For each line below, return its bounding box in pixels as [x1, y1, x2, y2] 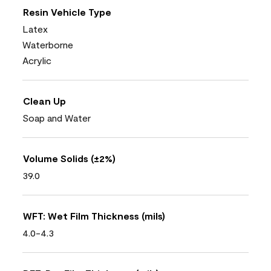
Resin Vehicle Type [23, 5, 111, 18]
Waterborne [22, 38, 73, 50]
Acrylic [22, 54, 51, 66]
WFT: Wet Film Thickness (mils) [23, 209, 165, 221]
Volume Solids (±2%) [23, 152, 116, 164]
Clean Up [23, 94, 66, 106]
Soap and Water [22, 111, 91, 123]
